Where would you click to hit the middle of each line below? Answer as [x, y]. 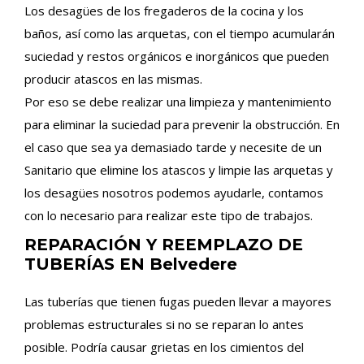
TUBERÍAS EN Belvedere [131, 264]
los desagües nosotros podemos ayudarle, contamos [174, 193]
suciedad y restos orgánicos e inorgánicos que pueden [177, 56]
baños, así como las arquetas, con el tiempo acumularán [180, 33]
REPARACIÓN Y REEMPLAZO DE [164, 245]
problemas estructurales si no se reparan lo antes [164, 324]
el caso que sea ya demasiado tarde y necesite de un [173, 147]
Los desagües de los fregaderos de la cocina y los [164, 11]
